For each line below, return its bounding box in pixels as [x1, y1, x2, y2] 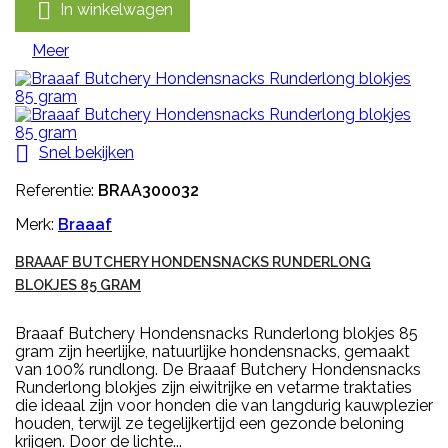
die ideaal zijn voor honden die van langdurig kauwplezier [15, 396, 433, 416]
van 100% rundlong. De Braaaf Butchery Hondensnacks [15, 360, 421, 380]
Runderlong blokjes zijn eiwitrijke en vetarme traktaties [15, 378, 412, 398]
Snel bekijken [39, 143, 134, 163]
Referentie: [15, 181, 98, 201]
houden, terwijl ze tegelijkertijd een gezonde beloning [15, 414, 404, 434]
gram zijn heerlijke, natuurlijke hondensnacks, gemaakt [15, 342, 410, 362]
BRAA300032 [98, 181, 199, 201]
